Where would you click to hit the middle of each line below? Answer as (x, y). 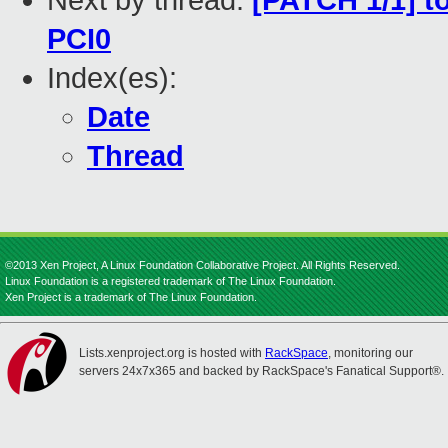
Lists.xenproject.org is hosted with (172, 353)
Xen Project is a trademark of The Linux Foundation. (131, 297)
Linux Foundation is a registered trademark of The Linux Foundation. (170, 281)
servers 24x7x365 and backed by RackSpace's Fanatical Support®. (261, 371)
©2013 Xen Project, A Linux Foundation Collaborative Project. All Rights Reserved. (202, 265)
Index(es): (112, 78)
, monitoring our (370, 353)
